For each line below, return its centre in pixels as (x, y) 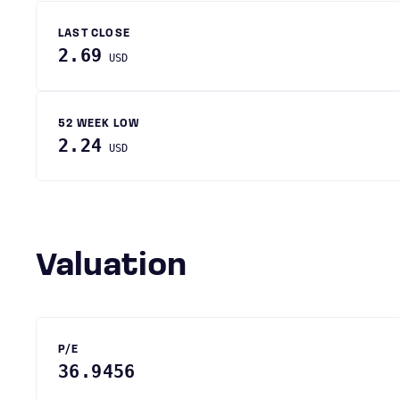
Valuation (121, 267)
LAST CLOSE (94, 34)
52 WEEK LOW (99, 124)
